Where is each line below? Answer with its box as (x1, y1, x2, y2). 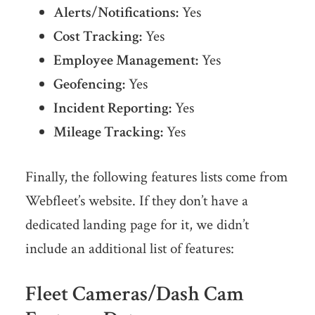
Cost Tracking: (53, 27, 142, 46)
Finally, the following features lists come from (25, 167, 288, 187)
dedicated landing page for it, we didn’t (25, 215, 249, 235)
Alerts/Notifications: (53, 3, 179, 22)
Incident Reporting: (53, 98, 172, 118)
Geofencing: (53, 75, 125, 94)
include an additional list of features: (25, 239, 234, 259)
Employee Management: (53, 51, 198, 70)
